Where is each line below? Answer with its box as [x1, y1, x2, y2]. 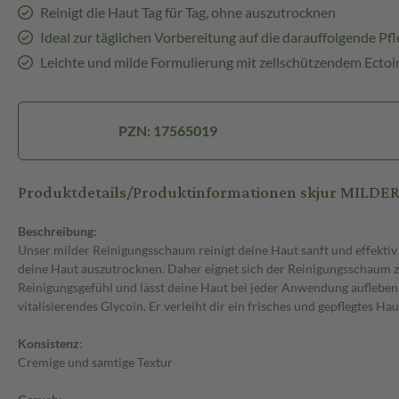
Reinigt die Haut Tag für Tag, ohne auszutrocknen [39, 4, 336, 21]
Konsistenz [18, 336, 79, 352]
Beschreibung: [18, 224, 97, 240]
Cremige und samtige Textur [18, 354, 173, 370]
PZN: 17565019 [118, 122, 218, 140]
